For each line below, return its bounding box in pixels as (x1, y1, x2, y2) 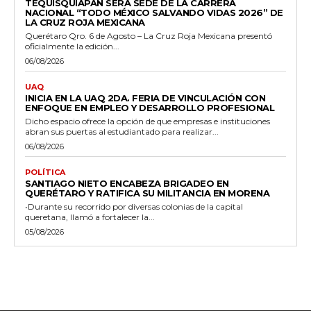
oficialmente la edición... (25, 41, 119, 52)
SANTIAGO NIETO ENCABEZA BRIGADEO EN (25, 178, 229, 190)
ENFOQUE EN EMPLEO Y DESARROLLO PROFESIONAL (25, 102, 274, 114)
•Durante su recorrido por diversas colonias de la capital (25, 201, 243, 212)
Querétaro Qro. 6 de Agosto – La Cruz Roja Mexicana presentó (25, 31, 272, 42)
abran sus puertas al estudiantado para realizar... (25, 126, 219, 137)
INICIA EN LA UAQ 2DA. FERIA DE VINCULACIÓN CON (25, 92, 265, 104)
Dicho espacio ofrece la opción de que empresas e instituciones (25, 116, 270, 127)
